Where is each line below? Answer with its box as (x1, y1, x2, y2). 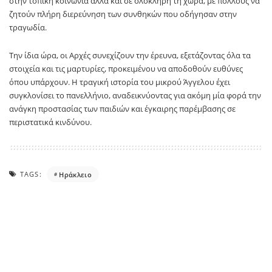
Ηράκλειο (59, 169, 92, 179)
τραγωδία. (9, 22, 47, 33)
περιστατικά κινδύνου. (9, 117, 92, 127)
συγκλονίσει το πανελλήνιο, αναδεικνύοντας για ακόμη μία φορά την (9, 90, 261, 101)
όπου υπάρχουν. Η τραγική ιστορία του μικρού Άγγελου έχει (9, 76, 230, 87)
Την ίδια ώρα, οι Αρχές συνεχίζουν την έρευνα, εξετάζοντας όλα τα (9, 50, 251, 61)
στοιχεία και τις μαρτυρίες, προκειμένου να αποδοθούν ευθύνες (9, 63, 243, 74)
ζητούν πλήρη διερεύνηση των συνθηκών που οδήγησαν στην (9, 8, 237, 19)
